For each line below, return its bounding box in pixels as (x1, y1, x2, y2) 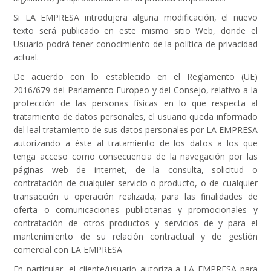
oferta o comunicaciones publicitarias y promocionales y (13, 204, 258, 215)
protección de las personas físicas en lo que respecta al (13, 97, 258, 109)
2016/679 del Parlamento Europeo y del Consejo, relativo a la (13, 84, 258, 96)
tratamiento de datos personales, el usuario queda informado (13, 111, 258, 122)
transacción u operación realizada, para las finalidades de (13, 191, 258, 202)
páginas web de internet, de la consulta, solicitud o (13, 164, 258, 175)
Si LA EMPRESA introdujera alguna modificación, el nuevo (13, 11, 258, 23)
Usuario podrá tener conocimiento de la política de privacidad (13, 38, 258, 50)
